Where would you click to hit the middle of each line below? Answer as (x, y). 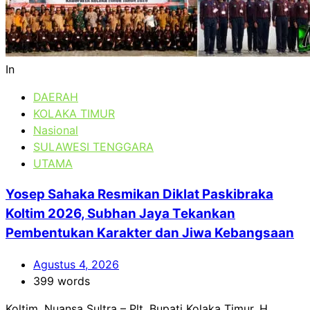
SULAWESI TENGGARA (93, 147)
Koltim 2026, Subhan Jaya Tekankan (120, 213)
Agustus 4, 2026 (76, 264)
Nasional (56, 130)
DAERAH (56, 97)
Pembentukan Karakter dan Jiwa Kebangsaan (150, 232)
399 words (62, 281)
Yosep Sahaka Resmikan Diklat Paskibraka (139, 194)
